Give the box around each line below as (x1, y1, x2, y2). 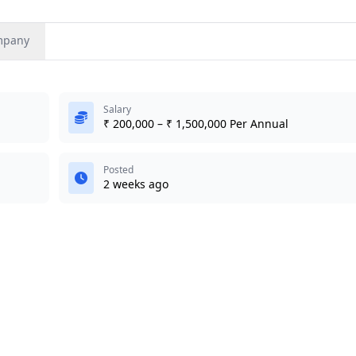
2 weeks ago (103, 176, 168, 192)
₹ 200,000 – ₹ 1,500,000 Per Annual (103, 116, 288, 131)
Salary (103, 103, 131, 116)
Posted (103, 163, 133, 176)
